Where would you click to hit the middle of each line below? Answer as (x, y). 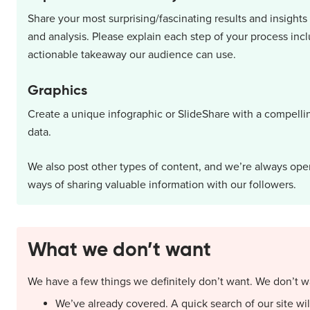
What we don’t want (119, 250)
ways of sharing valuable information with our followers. (162, 185)
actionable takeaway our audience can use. (132, 55)
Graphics (57, 90)
